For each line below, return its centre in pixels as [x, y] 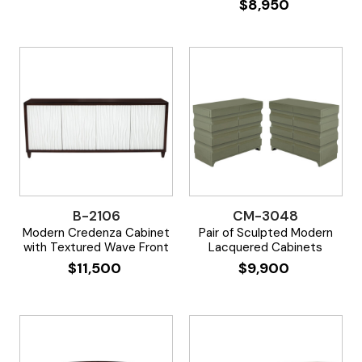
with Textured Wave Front [97, 247]
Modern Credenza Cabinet [97, 232]
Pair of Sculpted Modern [265, 232]
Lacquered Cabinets [266, 247]
